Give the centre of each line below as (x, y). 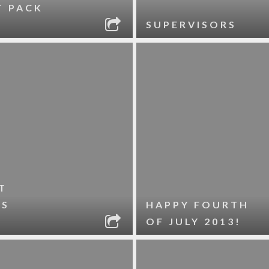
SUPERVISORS (192, 24)
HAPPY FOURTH (198, 204)
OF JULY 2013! (194, 221)
